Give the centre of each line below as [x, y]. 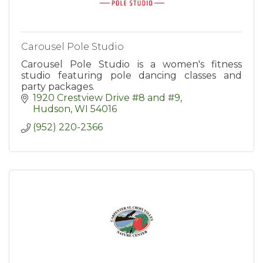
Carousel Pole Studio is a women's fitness [131, 65]
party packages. [58, 87]
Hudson [52, 109]
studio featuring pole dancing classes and [131, 76]
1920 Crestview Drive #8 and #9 [107, 98]
